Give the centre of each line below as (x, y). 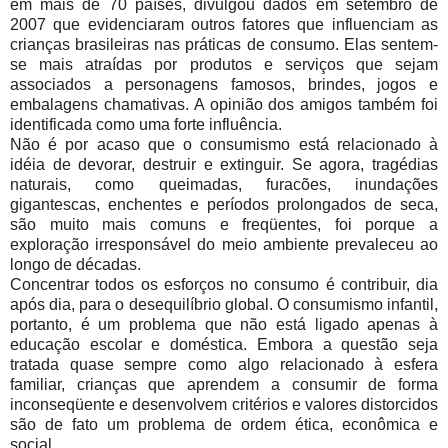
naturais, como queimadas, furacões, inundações (224, 185)
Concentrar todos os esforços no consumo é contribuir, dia (224, 285)
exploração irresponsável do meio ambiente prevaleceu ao (224, 245)
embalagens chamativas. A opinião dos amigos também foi (224, 105)
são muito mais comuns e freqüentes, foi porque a (224, 225)
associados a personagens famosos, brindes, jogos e (224, 85)
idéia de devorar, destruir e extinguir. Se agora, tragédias (224, 165)
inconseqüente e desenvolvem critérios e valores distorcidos (224, 405)
